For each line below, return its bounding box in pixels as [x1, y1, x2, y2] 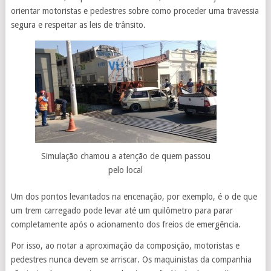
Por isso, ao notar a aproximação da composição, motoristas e [10, 241, 240, 251]
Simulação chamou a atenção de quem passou [41, 151, 211, 162]
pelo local [108, 165, 143, 175]
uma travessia [206, 6, 259, 16]
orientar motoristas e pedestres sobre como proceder [10, 6, 206, 16]
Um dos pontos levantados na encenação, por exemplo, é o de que [10, 192, 257, 202]
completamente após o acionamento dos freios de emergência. [10, 220, 241, 230]
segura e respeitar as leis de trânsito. [10, 20, 146, 30]
